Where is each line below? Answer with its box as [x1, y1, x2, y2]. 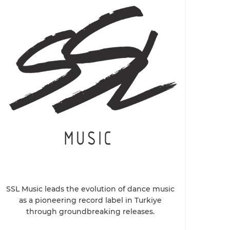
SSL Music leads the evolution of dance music [6, 184, 175, 194]
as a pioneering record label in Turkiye [19, 195, 162, 205]
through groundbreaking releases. [26, 206, 155, 216]
